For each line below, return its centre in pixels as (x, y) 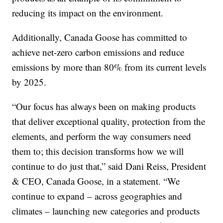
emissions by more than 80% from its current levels (109, 67)
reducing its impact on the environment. (88, 13)
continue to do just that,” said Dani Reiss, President (109, 166)
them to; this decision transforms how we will (98, 151)
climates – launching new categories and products (106, 211)
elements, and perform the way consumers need (102, 136)
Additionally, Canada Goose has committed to (100, 37)
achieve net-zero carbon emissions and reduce (98, 52)
